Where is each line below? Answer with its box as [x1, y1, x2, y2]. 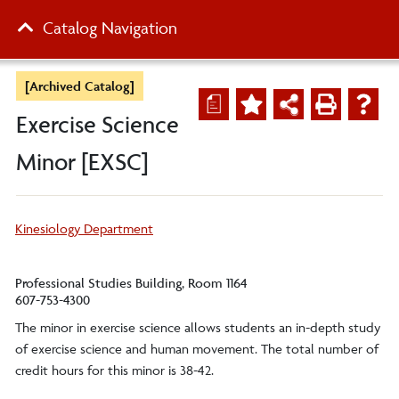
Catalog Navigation [43, 17, 177, 38]
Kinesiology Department [15, 220, 153, 237]
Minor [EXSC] [16, 147, 149, 176]
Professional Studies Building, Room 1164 [15, 274, 248, 291]
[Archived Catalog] [25, 77, 134, 94]
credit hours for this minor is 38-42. [15, 362, 214, 379]
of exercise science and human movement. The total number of [15, 340, 379, 357]
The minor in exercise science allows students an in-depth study [15, 319, 380, 336]
